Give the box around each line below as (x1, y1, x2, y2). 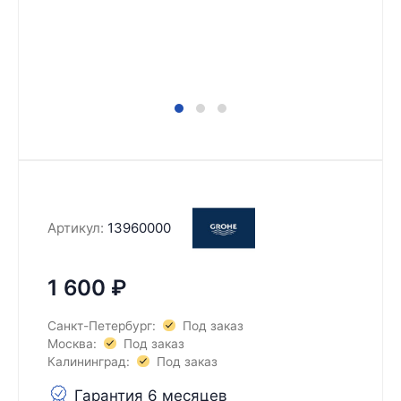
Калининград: (47, 354, 130, 369)
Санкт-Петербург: (47, 318, 156, 333)
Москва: (47, 336, 97, 351)
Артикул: (47, 218, 104, 236)
